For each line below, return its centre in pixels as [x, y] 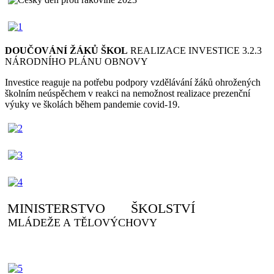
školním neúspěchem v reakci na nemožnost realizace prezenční [128, 93]
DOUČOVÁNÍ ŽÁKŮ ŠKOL [66, 50]
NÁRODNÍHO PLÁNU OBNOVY [76, 61]
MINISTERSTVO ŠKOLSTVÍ [101, 208]
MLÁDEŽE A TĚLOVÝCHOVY [81, 222]
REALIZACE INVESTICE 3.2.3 [195, 50]
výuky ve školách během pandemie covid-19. [92, 104]
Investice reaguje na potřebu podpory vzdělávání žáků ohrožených [133, 82]
